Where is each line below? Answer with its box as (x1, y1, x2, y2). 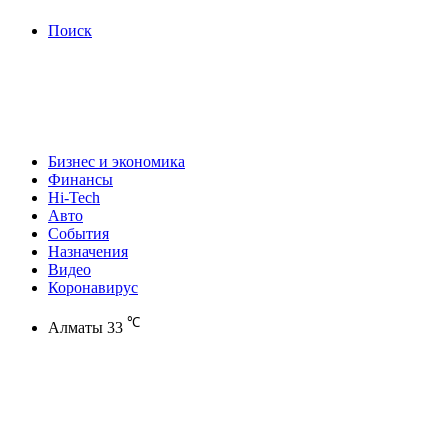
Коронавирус (48, 279, 138, 296)
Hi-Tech (48, 189, 100, 206)
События (48, 225, 109, 242)
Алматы (48, 319, 103, 337)
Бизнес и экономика (48, 153, 185, 170)
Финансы (48, 171, 113, 188)
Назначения (48, 243, 128, 260)
